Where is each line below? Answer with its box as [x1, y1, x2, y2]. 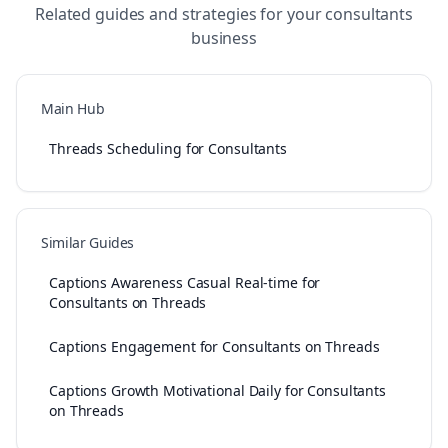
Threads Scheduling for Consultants [49, 139, 287, 158]
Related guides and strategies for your [34, 3, 326, 25]
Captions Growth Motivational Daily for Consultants [49, 381, 386, 400]
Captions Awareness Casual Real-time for [49, 273, 321, 292]
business [190, 27, 258, 49]
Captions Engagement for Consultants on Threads [49, 337, 380, 356]
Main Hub [41, 99, 105, 118]
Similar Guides [41, 233, 135, 252]
